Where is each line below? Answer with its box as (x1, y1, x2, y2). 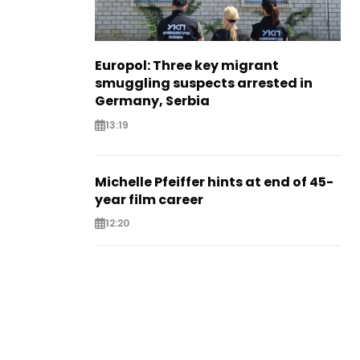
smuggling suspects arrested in (95, 74, 313, 93)
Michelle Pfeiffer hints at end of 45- (95, 172, 333, 191)
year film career (95, 190, 203, 209)
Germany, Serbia (95, 92, 210, 111)
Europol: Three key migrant (95, 56, 279, 76)
